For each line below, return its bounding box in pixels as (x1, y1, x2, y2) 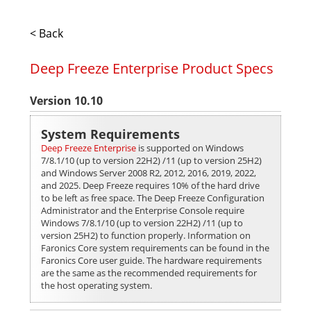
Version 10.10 (30, 93, 103, 108)
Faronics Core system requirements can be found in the (41, 242, 269, 254)
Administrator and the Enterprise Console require (41, 204, 244, 217)
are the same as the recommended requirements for (41, 267, 257, 279)
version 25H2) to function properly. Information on (41, 229, 251, 242)
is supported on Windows (136, 142, 244, 154)
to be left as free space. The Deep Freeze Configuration (41, 192, 264, 204)
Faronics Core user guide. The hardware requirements (41, 254, 262, 267)
